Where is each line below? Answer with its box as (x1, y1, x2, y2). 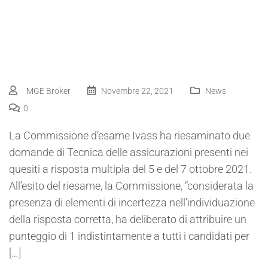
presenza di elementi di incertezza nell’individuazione (9, 196, 255, 209)
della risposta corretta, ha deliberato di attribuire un (9, 212, 246, 226)
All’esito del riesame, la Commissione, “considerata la (9, 179, 254, 192)
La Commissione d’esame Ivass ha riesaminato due (9, 129, 250, 142)
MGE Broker (26, 86, 71, 96)
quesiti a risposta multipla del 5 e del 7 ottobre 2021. (9, 162, 252, 175)
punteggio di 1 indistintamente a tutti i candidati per (9, 229, 249, 242)
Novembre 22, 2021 (99, 86, 173, 96)
